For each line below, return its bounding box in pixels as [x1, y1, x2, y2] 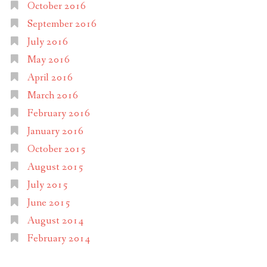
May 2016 [27, 53, 70, 67]
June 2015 [27, 196, 70, 210]
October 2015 [27, 142, 86, 157]
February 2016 [27, 107, 90, 121]
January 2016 [27, 125, 83, 139]
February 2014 [27, 232, 90, 246]
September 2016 [27, 17, 97, 32]
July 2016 [27, 35, 68, 49]
